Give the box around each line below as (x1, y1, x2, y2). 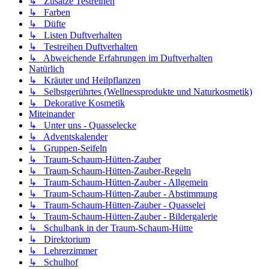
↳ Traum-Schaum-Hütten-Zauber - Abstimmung (29, 189, 217, 199)
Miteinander (29, 109, 74, 119)
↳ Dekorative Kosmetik (29, 98, 125, 109)
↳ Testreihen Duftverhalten (29, 41, 138, 52)
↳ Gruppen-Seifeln (29, 143, 107, 154)
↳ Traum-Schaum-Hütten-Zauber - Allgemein (29, 177, 208, 188)
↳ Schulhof (29, 257, 78, 268)
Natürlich (29, 64, 64, 74)
